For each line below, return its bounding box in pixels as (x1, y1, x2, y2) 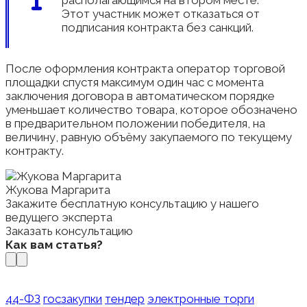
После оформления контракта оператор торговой (5, 61, 285, 75)
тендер (105, 291, 145, 306)
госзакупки (43, 291, 102, 306)
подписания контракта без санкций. (62, 20, 254, 34)
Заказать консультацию (5, 223, 133, 238)
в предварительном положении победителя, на (5, 116, 265, 130)
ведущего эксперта (5, 210, 112, 224)
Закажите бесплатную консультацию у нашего (5, 196, 259, 210)
